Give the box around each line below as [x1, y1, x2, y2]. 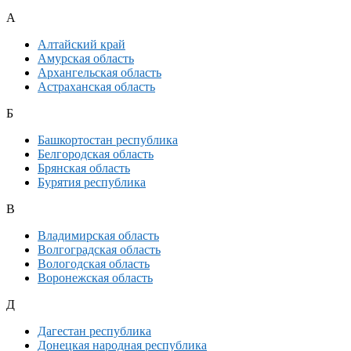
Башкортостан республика [38, 133, 178, 147]
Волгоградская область [38, 243, 161, 257]
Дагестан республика [38, 324, 151, 338]
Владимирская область [38, 229, 159, 243]
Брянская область [38, 161, 130, 175]
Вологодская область [38, 257, 150, 271]
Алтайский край [38, 38, 125, 52]
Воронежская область [38, 271, 153, 285]
